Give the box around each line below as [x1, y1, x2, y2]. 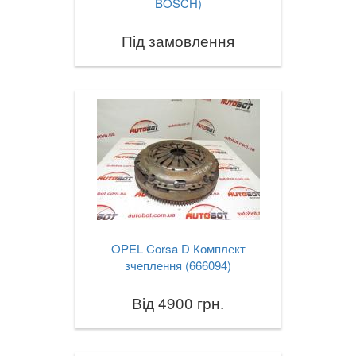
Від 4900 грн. [132, 292, 224, 314]
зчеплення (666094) [125, 257, 231, 274]
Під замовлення [122, 29, 234, 52]
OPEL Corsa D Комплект [110, 240, 246, 257]
